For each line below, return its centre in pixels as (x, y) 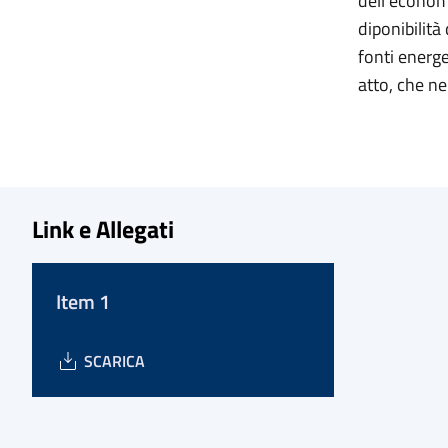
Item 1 (83, 301)
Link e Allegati (103, 229)
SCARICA (114, 361)
